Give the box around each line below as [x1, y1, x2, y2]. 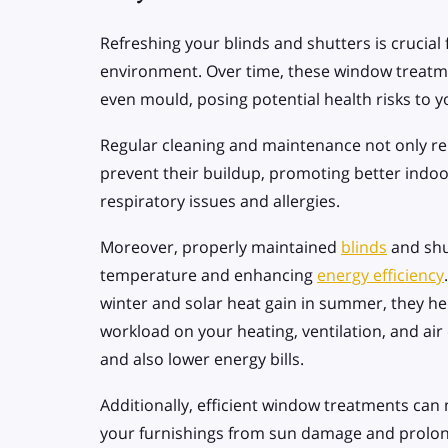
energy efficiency [317, 263, 444, 286]
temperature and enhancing [100, 263, 317, 286]
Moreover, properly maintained [100, 235, 341, 258]
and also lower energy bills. [100, 347, 308, 370]
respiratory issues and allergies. [100, 189, 340, 212]
